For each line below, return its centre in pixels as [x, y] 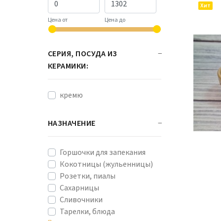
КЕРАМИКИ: [68, 66]
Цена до [115, 20]
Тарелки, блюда [87, 212]
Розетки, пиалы [88, 176]
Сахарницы [79, 188]
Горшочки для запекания [103, 152]
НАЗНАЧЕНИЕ [72, 123]
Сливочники [81, 200]
